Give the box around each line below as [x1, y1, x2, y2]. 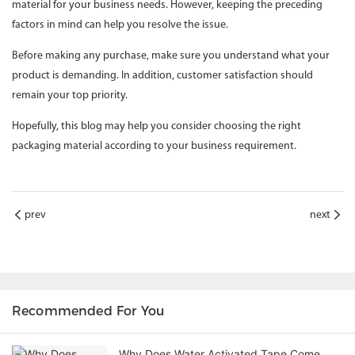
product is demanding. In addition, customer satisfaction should [12, 70, 313, 82]
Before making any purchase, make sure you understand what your [12, 50, 330, 63]
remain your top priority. [12, 90, 128, 102]
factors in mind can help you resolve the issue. [12, 19, 228, 32]
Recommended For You [12, 303, 165, 319]
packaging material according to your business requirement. [12, 140, 299, 153]
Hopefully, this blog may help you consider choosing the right [12, 120, 301, 133]
